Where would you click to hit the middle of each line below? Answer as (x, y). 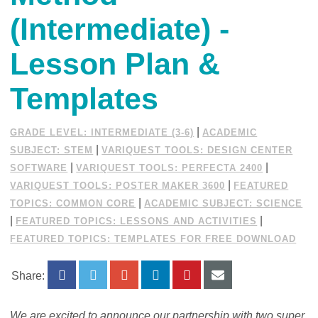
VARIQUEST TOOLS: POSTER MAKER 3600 (118, 185)
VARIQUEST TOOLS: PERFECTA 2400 (170, 168)
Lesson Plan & (115, 64)
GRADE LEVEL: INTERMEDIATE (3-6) (102, 132)
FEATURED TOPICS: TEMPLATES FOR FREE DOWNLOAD (153, 238)
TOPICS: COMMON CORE (73, 203)
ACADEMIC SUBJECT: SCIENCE (224, 203)
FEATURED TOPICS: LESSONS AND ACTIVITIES (137, 221)
